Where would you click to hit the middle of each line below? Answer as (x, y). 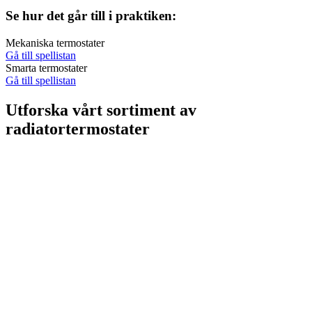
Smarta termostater (46, 68)
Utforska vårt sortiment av (101, 110)
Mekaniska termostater (55, 42)
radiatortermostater (78, 128)
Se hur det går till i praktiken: (91, 15)
